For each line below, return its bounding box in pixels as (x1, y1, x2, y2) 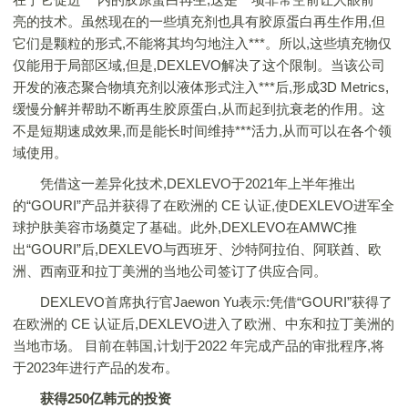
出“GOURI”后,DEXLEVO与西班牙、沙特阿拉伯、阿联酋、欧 (13, 241, 382, 257)
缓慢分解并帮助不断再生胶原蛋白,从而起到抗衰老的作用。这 (13, 101, 385, 117)
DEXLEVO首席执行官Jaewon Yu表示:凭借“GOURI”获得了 (13, 294, 393, 310)
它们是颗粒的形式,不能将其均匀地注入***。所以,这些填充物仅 (13, 36, 392, 51)
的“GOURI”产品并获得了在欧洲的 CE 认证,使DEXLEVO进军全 (13, 198, 394, 213)
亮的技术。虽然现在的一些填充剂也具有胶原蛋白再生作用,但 (13, 14, 385, 29)
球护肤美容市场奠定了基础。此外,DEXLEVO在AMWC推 (13, 219, 357, 235)
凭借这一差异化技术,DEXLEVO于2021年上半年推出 (13, 176, 356, 191)
